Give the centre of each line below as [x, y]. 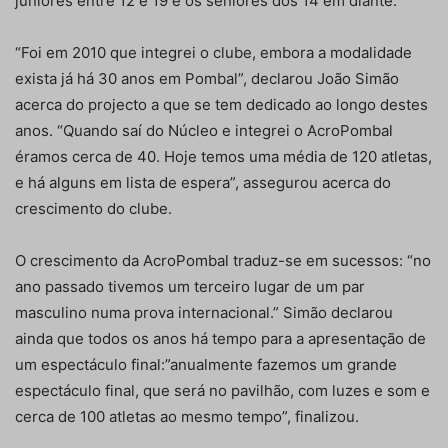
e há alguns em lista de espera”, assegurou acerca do [203, 183]
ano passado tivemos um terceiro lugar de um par [190, 287]
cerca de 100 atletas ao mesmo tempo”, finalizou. [187, 417]
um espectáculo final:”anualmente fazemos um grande [206, 365]
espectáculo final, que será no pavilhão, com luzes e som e [222, 391]
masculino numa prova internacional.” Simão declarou [204, 313]
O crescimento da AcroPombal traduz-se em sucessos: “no [223, 261]
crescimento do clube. [93, 209]
